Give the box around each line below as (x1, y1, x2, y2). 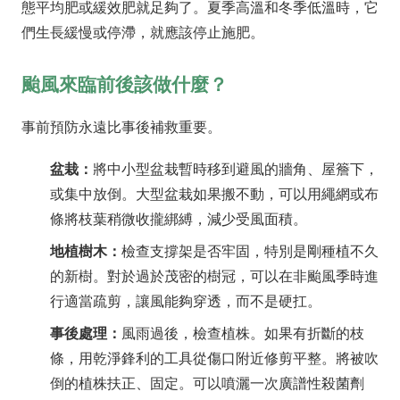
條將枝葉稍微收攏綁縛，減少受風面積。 (50, 212, 307, 228)
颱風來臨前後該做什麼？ (21, 74, 228, 96)
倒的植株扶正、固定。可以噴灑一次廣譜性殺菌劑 (50, 376, 364, 392)
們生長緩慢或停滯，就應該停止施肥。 (21, 25, 264, 41)
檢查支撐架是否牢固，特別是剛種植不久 (121, 244, 379, 260)
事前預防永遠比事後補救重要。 (21, 120, 221, 136)
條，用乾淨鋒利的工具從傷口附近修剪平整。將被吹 (50, 351, 379, 367)
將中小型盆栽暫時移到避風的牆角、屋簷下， (93, 162, 379, 178)
